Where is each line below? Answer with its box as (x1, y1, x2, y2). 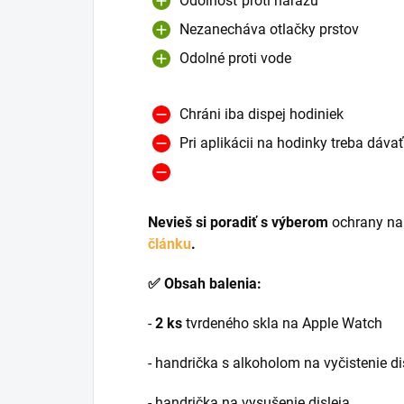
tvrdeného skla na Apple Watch (182, 314, 382, 332)
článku (148, 234, 191, 252)
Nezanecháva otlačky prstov (179, 20, 359, 38)
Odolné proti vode (179, 49, 291, 67)
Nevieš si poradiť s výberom (148, 213, 328, 231)
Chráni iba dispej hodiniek (179, 105, 344, 123)
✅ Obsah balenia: (148, 274, 262, 292)
